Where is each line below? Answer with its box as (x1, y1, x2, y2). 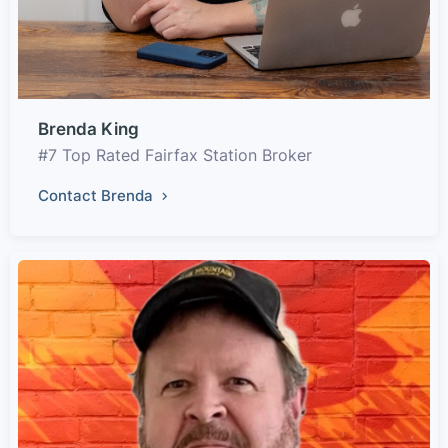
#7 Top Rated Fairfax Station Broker (38, 145, 312, 166)
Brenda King (38, 119, 139, 140)
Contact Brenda (38, 186, 157, 206)
